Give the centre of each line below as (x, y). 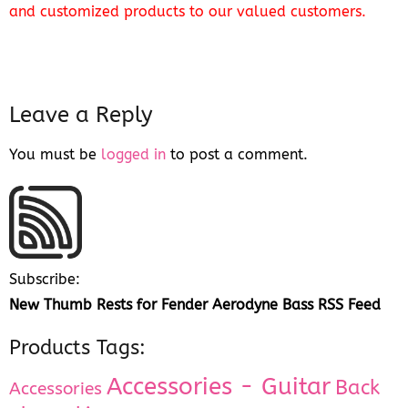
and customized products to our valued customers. (188, 11)
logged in (133, 154)
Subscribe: (45, 279)
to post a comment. (237, 154)
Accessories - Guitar (219, 386)
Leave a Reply (84, 114)
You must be (55, 154)
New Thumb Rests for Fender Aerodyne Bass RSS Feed (195, 304)
